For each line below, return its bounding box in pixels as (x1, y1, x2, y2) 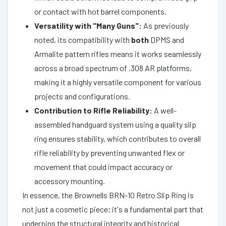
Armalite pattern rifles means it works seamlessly (34, 48, 201, 59)
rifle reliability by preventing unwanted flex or (34, 147, 185, 157)
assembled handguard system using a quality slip (34, 119, 196, 129)
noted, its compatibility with (34, 34, 131, 44)
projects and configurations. (34, 91, 130, 101)
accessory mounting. (34, 176, 105, 186)
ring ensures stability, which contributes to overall (34, 133, 201, 143)
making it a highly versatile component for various (34, 77, 201, 87)
